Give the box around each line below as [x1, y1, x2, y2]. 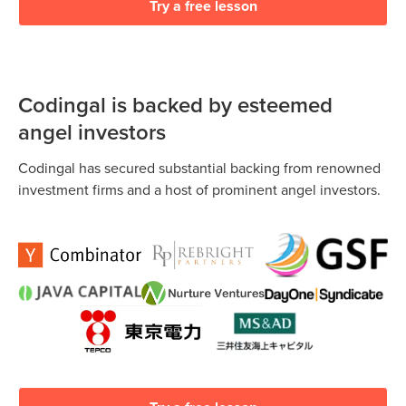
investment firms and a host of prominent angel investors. [18, 179, 381, 200]
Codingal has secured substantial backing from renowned [18, 158, 381, 179]
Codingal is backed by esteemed [18, 89, 333, 121]
